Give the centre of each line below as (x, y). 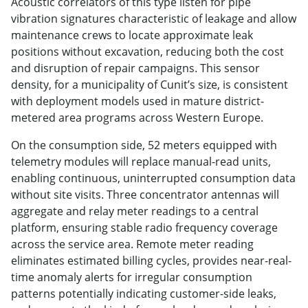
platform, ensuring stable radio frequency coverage (144, 227)
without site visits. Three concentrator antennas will (145, 194)
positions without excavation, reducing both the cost (147, 51)
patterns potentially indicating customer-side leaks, (144, 293)
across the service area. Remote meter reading (132, 244)
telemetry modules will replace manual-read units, (141, 161)
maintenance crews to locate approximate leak (132, 35)
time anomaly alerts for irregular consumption (132, 277)
